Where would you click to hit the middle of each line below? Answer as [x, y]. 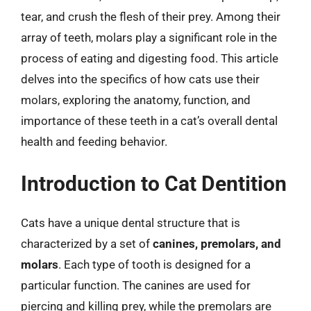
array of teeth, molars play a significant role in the [149, 37]
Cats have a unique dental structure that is [131, 223]
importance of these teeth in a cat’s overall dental [149, 120]
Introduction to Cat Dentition [154, 184]
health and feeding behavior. [94, 141]
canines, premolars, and [217, 244]
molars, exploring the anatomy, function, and [136, 100]
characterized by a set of [87, 244]
